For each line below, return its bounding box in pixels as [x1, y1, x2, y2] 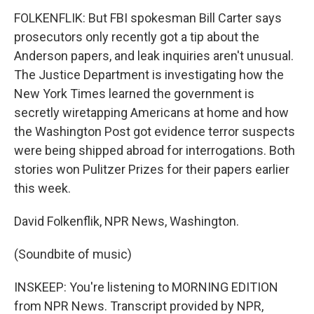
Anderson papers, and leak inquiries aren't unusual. [14, 48, 294, 63]
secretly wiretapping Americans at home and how [14, 105, 289, 120]
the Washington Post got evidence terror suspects [14, 124, 295, 139]
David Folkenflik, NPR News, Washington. [14, 214, 239, 228]
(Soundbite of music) [14, 247, 132, 261]
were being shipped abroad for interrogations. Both [14, 143, 295, 158]
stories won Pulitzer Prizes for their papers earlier [14, 162, 289, 177]
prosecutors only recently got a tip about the [14, 29, 259, 44]
